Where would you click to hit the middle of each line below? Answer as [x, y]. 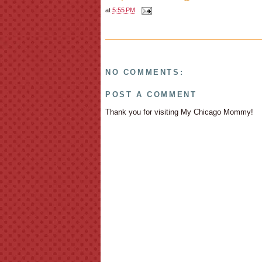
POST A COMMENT [151, 94]
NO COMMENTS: [145, 73]
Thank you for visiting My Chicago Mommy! [179, 112]
